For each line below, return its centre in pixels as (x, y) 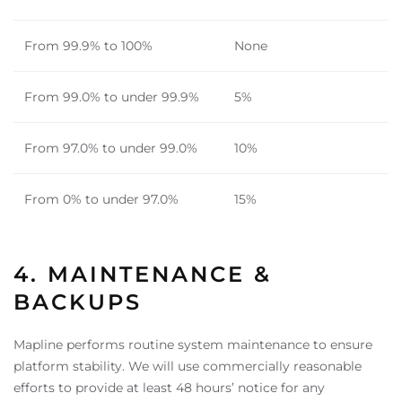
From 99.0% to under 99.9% (112, 97)
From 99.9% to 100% (88, 46)
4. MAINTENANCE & (143, 274)
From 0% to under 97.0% (101, 199)
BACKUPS (78, 302)
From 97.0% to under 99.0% (111, 148)
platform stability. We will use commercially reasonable (188, 366)
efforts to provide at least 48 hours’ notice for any (169, 388)
